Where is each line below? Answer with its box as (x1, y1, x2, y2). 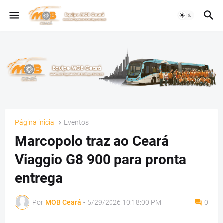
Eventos (64, 118, 89, 126)
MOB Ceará (45, 198, 81, 206)
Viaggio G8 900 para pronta (15, 151, 186, 168)
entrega (15, 170, 63, 187)
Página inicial (15, 118, 56, 126)
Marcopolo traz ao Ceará (15, 133, 169, 150)
